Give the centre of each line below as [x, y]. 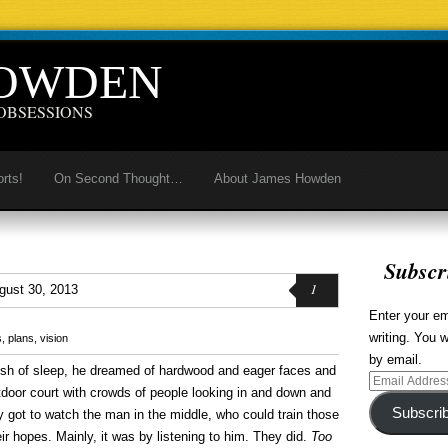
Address [392, 402]
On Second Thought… [118, 178]
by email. [395, 359]
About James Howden [277, 178]
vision [54, 338]
